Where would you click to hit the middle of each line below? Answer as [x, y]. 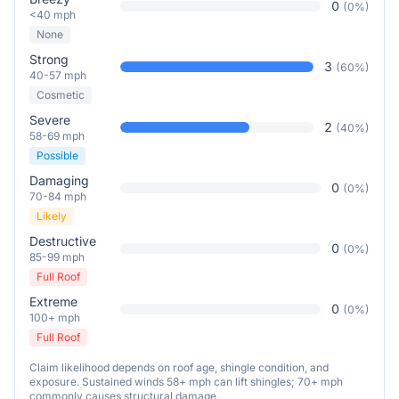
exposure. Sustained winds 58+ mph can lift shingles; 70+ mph [186, 382]
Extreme [53, 301]
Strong [49, 59]
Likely [52, 216]
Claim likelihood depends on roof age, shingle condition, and [179, 367]
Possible [57, 155]
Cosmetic [61, 95]
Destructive [63, 241]
